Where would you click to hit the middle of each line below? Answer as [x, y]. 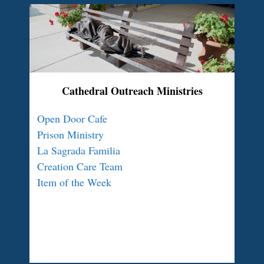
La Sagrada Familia [79, 150]
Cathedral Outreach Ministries [132, 91]
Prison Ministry [70, 134]
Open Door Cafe [72, 118]
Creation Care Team [80, 166]
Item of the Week [74, 182]
